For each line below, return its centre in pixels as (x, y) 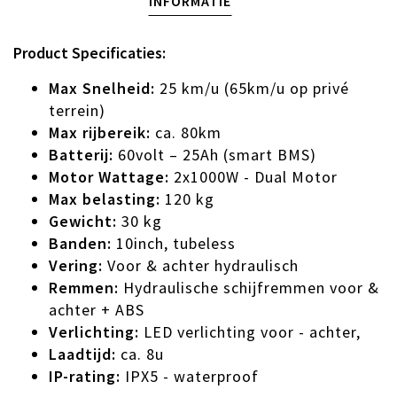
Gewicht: (83, 222)
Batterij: (81, 155)
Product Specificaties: (90, 53)
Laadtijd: (82, 354)
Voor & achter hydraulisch (201, 266)
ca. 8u (140, 354)
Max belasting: (105, 199)
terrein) (77, 111)
